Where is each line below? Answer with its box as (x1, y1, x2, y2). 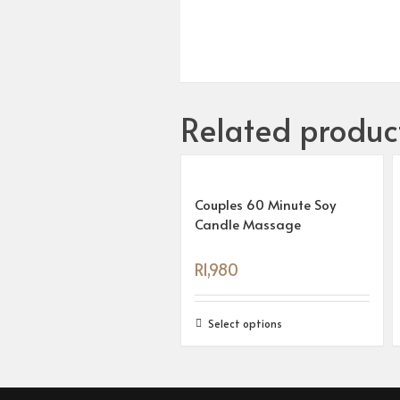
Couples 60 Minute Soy (195, 195, 336, 213)
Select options (208, 316, 282, 330)
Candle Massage (195, 214, 301, 233)
